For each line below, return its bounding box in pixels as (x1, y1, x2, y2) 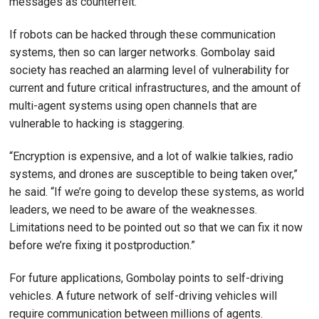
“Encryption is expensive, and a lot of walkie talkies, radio (9, 149, 293, 163)
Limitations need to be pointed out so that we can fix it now (9, 220, 303, 234)
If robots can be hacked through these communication (9, 28, 276, 41)
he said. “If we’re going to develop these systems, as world (9, 184, 304, 199)
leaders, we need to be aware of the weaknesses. (9, 202, 257, 216)
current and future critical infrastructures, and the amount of (9, 81, 301, 95)
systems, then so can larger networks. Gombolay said (9, 46, 275, 59)
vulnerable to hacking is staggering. (9, 117, 184, 130)
